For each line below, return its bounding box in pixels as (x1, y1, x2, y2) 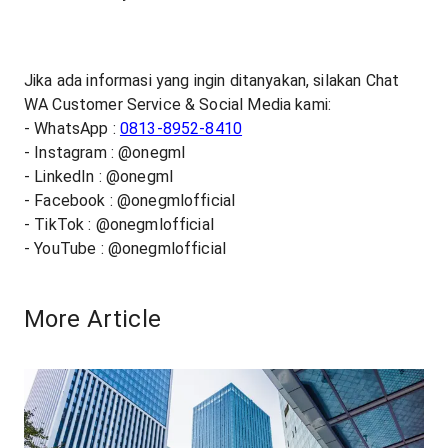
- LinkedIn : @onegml (24, 167, 174, 186)
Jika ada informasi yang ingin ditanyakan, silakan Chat (24, 71, 400, 90)
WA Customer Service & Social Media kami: (24, 95, 332, 114)
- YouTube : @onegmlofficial (24, 239, 227, 258)
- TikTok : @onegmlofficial (24, 215, 214, 234)
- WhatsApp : (24, 119, 120, 138)
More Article (24, 305, 161, 333)
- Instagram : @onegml (24, 143, 186, 162)
